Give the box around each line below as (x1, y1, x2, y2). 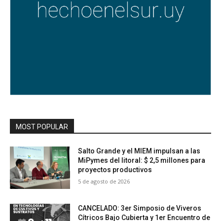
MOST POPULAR (16, 123, 68, 131)
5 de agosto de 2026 (78, 178, 130, 185)
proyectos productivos (78, 166, 152, 174)
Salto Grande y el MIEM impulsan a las (78, 147, 201, 155)
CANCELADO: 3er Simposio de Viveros (78, 204, 202, 212)
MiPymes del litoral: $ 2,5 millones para (78, 156, 206, 165)
